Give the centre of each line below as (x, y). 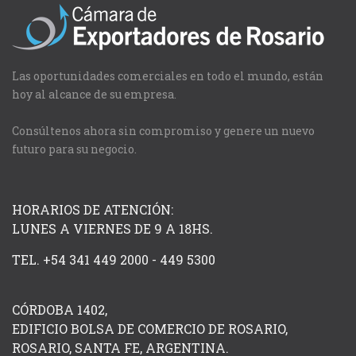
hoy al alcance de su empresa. (94, 95)
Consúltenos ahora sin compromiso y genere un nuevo (163, 131)
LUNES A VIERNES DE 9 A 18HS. (112, 229)
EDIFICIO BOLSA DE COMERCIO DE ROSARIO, (150, 329)
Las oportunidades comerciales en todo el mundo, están (168, 76)
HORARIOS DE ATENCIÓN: (93, 210)
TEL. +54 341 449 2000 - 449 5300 (114, 260)
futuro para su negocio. (74, 149)
